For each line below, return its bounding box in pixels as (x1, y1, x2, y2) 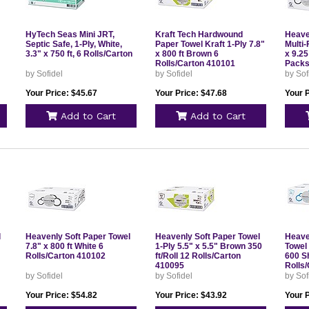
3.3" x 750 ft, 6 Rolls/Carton (25, 49, 132, 59)
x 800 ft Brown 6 (154, 49, 219, 59)
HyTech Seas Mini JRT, (25, 30, 114, 39)
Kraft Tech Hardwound (154, 30, 243, 39)
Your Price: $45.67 (25, 88, 97, 98)
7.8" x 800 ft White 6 (25, 241, 103, 251)
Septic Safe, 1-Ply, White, (25, 39, 122, 49)
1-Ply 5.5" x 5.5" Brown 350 (154, 241, 262, 251)
